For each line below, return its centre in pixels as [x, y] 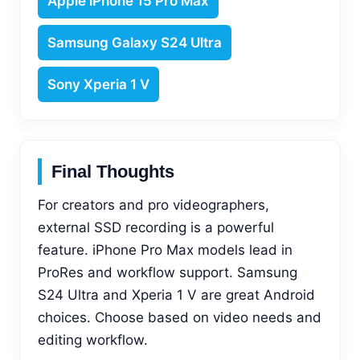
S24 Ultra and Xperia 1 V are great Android [176, 295]
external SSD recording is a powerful [156, 227]
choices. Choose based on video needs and [180, 317]
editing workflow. [93, 340]
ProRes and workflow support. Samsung [168, 272]
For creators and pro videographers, [153, 205]
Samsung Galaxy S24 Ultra [135, 42]
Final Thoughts [113, 171]
